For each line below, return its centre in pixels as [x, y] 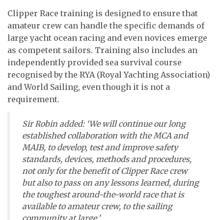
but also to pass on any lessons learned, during [110, 182]
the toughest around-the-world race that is [103, 194]
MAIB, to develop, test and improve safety [100, 147]
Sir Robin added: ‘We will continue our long [104, 124]
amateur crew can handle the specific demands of [106, 25]
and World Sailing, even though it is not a [89, 87]
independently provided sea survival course [95, 62]
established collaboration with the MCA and [105, 135]
